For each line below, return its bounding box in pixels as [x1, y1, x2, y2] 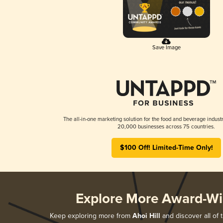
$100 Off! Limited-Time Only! [119, 143, 213, 152]
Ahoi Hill [132, 211, 160, 221]
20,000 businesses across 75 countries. [117, 123, 215, 130]
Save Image [152, 44, 181, 51]
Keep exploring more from [50, 211, 132, 220]
